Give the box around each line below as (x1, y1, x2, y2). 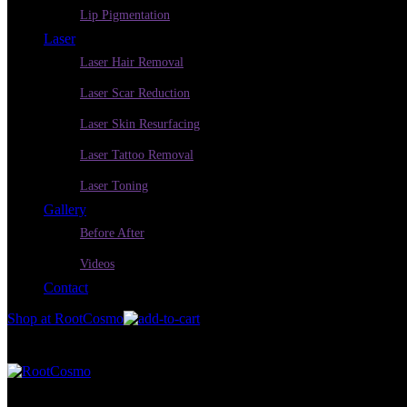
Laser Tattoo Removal (80, 148, 194, 162)
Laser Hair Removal (80, 55, 184, 69)
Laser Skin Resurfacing (80, 117, 200, 131)
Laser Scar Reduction (80, 86, 190, 100)
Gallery (44, 202, 86, 217)
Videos (80, 257, 114, 271)
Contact (44, 280, 88, 295)
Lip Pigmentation (80, 8, 170, 22)
